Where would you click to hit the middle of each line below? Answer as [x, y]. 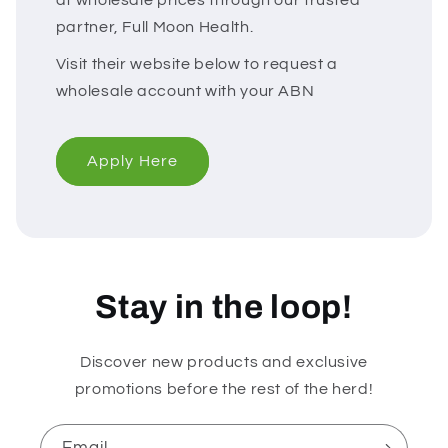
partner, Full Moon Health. [154, 26]
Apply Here [132, 161]
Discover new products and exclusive [224, 362]
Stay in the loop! [224, 307]
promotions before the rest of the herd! [224, 389]
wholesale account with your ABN [185, 91]
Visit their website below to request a [196, 64]
